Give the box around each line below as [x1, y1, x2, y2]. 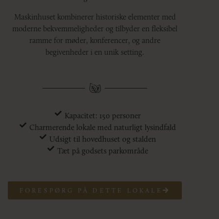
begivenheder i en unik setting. [45, 47, 144, 57]
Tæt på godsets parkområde [57, 146, 149, 155]
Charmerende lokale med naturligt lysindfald [29, 123, 176, 132]
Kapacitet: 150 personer [65, 111, 141, 120]
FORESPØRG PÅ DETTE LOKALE [19, 187, 163, 194]
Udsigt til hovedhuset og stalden [49, 134, 156, 144]
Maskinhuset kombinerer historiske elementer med [14, 12, 176, 22]
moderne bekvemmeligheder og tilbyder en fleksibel [12, 24, 177, 33]
